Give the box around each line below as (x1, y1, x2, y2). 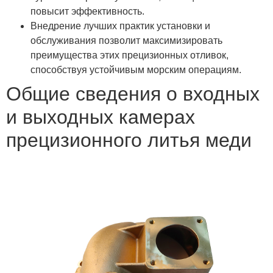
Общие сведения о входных (6, 82, 260, 105)
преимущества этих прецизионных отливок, (30, 49, 229, 60)
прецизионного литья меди (6, 129, 252, 151)
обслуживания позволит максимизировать (30, 35, 222, 46)
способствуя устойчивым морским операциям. (30, 64, 241, 75)
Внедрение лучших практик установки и (30, 20, 210, 31)
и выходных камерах (6, 105, 195, 128)
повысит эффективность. (30, 5, 144, 16)
